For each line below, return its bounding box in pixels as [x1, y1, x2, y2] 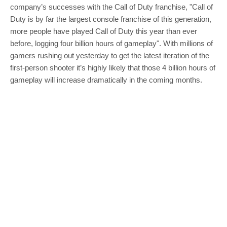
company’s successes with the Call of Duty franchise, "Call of [10, 2, 213, 11]
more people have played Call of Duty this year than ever [10, 26, 197, 35]
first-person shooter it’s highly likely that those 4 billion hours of [10, 63, 215, 72]
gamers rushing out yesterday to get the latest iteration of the [10, 51, 209, 60]
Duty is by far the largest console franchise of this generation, [10, 14, 211, 23]
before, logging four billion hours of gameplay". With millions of [10, 39, 213, 48]
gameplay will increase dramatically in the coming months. [10, 75, 202, 84]
